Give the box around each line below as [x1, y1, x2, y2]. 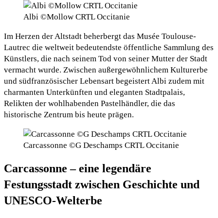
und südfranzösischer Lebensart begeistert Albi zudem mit [4, 76, 204, 86]
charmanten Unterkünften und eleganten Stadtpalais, [4, 87, 185, 97]
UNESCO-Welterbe [4, 194, 102, 207]
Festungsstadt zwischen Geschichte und [4, 178, 200, 191]
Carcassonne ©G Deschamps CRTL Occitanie [23, 140, 179, 150]
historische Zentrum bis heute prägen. [4, 109, 134, 119]
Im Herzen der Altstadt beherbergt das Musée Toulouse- [4, 31, 196, 41]
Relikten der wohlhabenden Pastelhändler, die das [4, 98, 175, 108]
